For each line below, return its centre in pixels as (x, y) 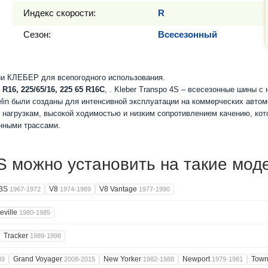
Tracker (17, 236)
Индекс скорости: (60, 13)
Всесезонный (188, 34)
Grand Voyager (39, 259)
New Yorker (123, 259)
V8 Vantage (119, 189)
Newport (197, 259)
